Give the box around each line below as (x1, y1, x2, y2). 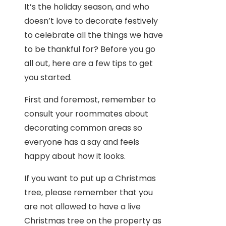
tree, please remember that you (24, 186, 153, 198)
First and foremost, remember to (24, 93, 156, 105)
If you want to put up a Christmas (24, 172, 156, 184)
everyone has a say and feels (24, 136, 139, 148)
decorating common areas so (24, 122, 142, 134)
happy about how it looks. (24, 150, 126, 162)
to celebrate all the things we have (24, 29, 163, 41)
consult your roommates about (24, 107, 148, 120)
